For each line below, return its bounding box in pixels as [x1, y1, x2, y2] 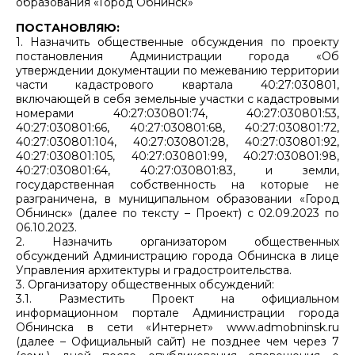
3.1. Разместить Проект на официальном [16, 291, 339, 306]
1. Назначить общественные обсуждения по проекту [16, 34, 339, 49]
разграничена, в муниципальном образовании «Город [16, 191, 339, 206]
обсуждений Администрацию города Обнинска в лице [16, 248, 339, 263]
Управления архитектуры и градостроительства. [16, 262, 292, 277]
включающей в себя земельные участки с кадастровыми [16, 91, 339, 106]
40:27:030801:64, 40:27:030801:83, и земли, [16, 162, 339, 177]
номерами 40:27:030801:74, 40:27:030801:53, [16, 105, 339, 120]
